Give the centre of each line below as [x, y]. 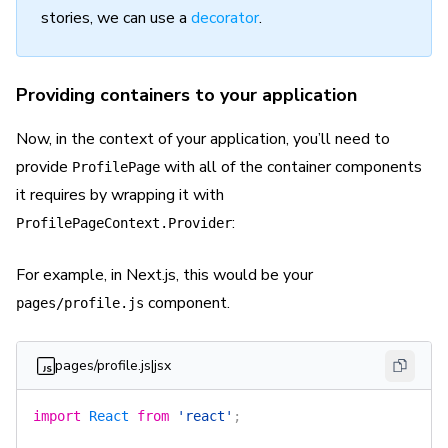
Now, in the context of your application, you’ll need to [203, 139]
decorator [225, 18]
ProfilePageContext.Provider [124, 223]
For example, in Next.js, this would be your [164, 275]
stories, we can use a [116, 18]
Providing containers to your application [186, 95]
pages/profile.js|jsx [113, 365]
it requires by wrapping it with [120, 195]
